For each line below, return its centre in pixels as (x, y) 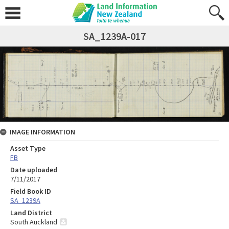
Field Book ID (31, 191)
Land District (31, 212)
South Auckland (34, 222)
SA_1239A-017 (114, 36)
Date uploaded (34, 169)
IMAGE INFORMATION (42, 132)
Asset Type (28, 148)
